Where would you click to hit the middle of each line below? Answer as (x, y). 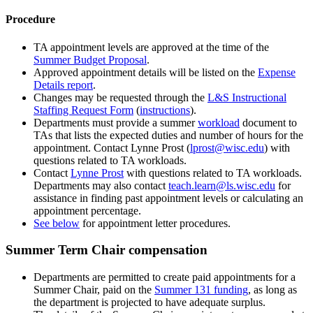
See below (57, 223)
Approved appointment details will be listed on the (146, 72)
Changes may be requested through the (121, 97)
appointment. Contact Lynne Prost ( (112, 147)
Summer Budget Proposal (90, 59)
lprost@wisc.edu (227, 147)
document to (268, 122)
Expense (277, 72)
